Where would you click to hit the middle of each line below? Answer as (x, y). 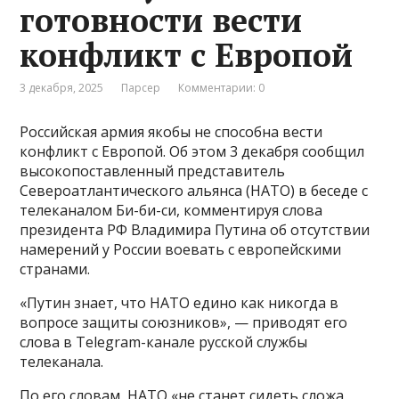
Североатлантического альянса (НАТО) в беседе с (194, 191)
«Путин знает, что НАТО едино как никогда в (179, 303)
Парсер (141, 88)
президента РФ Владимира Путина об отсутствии (195, 230)
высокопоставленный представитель (153, 171)
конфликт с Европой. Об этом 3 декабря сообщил (192, 152)
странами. (55, 269)
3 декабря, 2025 (62, 88)
